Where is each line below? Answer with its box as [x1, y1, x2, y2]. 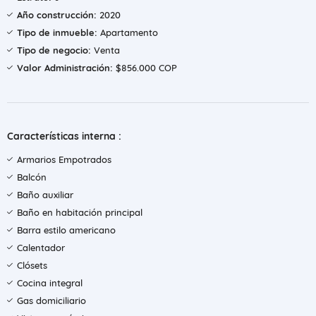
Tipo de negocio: [17, 44, 91, 56]
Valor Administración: [17, 62, 113, 73]
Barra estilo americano [17, 224, 116, 236]
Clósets [17, 260, 47, 271]
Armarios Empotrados [17, 154, 111, 165]
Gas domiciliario [17, 295, 86, 306]
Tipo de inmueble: [17, 27, 97, 38]
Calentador [17, 242, 65, 253]
